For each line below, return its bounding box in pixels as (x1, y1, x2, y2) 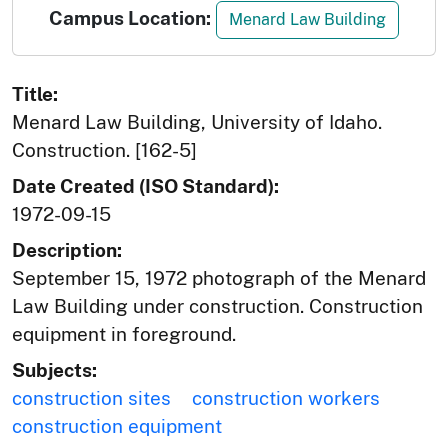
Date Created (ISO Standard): (12, 175, 279, 198)
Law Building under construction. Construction (12, 295, 423, 318)
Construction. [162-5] (12, 139, 197, 162)
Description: (12, 239, 122, 262)
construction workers (192, 387, 380, 410)
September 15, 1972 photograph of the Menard (12, 267, 426, 290)
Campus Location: (49, 7, 211, 29)
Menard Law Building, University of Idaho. (12, 111, 382, 134)
